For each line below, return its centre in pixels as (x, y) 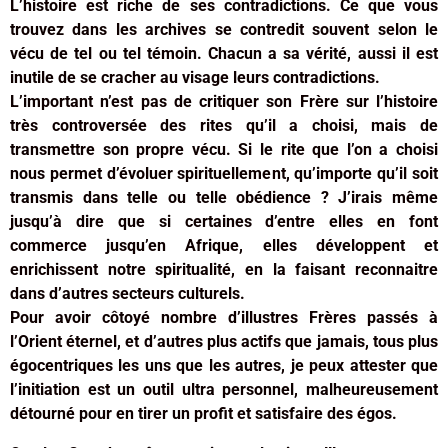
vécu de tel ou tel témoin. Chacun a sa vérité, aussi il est (224, 53)
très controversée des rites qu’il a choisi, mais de (224, 125)
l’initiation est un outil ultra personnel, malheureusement (224, 389)
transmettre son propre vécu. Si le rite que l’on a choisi (224, 149)
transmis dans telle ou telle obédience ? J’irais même (224, 197)
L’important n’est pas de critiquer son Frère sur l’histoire (224, 101)
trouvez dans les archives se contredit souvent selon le (224, 29)
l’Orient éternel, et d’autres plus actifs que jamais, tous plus (224, 341)
